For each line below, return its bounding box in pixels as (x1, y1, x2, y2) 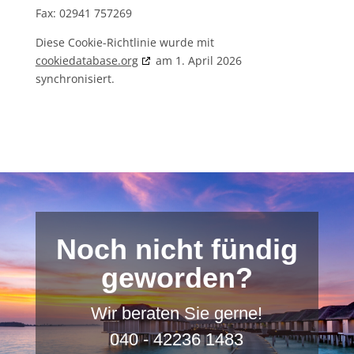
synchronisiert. (35, 71, 115, 86)
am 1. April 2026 (152, 53, 242, 68)
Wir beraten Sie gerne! (91, 303, 263, 323)
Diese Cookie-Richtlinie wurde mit (35, 35, 214, 50)
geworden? (100, 262, 253, 294)
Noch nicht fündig (55, 233, 298, 265)
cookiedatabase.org (35, 53, 138, 68)
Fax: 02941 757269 (35, 6, 132, 21)
